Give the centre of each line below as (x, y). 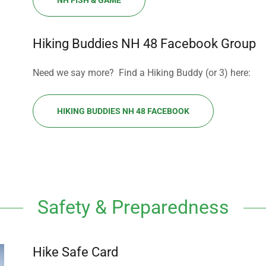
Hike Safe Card (75, 252)
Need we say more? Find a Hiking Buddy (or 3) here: (141, 73)
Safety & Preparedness (133, 207)
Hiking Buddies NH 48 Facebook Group (144, 44)
